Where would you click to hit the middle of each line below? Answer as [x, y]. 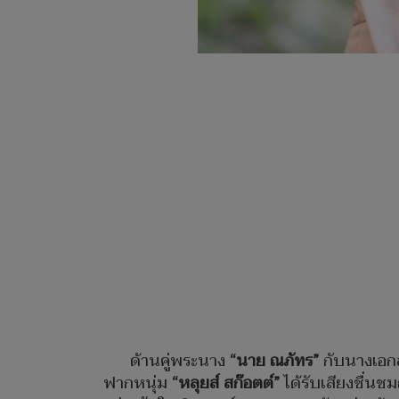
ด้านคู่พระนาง [180, 361]
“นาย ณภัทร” [274, 361]
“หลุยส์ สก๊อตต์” [226, 383]
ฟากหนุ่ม [138, 383]
